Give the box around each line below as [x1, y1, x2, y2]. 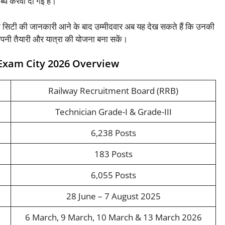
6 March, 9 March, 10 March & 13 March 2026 [25, 211, 202, 223]
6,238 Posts [90, 127, 136, 139]
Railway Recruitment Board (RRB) [48, 85, 178, 97]
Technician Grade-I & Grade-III [55, 106, 172, 118]
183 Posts [94, 148, 133, 160]
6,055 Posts [90, 169, 136, 181]
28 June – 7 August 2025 [66, 190, 161, 202]
